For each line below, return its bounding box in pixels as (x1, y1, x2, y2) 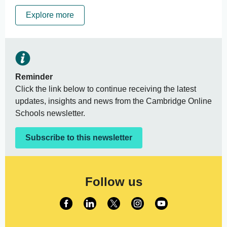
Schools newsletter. (15, 109, 85, 118)
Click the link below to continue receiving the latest (15, 85, 196, 93)
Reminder (15, 72, 53, 81)
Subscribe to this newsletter (25, 133, 132, 142)
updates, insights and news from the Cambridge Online (15, 97, 212, 105)
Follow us (85, 175, 142, 188)
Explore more (26, 11, 74, 19)
